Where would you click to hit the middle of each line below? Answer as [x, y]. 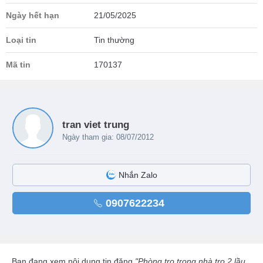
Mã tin [18, 65]
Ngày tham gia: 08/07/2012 [108, 137]
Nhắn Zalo [138, 175]
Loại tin [21, 40]
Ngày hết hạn [33, 16]
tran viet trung [96, 125]
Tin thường [114, 40]
